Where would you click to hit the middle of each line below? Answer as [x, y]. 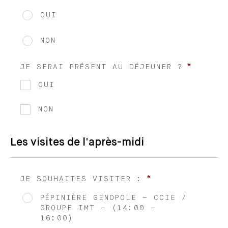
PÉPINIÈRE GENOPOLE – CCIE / [114, 198]
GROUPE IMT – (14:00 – [98, 208]
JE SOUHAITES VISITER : [81, 179]
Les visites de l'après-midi [77, 142]
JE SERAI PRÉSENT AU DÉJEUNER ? [102, 67]
